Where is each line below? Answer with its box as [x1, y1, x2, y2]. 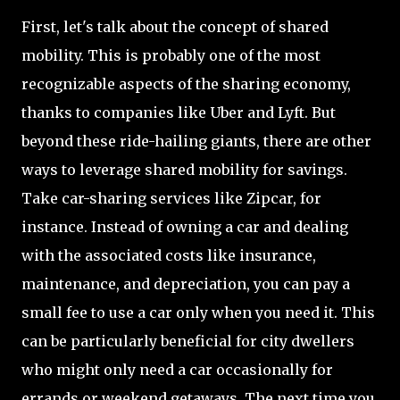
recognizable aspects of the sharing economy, [21, 75, 351, 94]
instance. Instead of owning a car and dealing [21, 218, 348, 237]
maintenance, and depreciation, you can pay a [21, 275, 350, 294]
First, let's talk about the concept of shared [21, 18, 329, 37]
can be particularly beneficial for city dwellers [21, 332, 354, 351]
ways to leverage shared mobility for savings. [21, 161, 347, 179]
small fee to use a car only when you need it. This [21, 304, 375, 322]
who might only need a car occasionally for [21, 361, 333, 379]
